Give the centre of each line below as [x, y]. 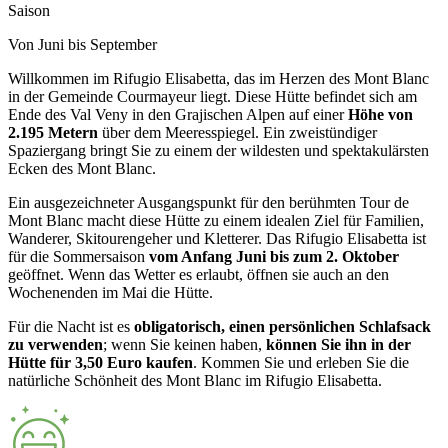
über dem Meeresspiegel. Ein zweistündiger [237, 132]
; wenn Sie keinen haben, [184, 344]
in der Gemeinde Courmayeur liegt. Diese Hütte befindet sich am [212, 96]
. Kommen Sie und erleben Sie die [301, 362]
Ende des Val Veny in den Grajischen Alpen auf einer [178, 114]
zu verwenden [55, 344]
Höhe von [380, 114]
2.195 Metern [53, 132]
